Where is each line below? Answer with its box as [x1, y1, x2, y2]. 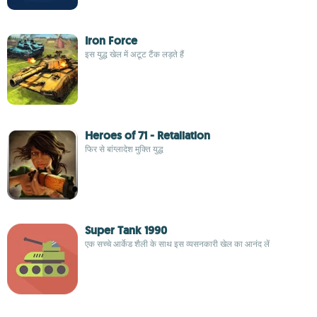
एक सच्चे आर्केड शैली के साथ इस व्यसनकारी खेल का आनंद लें [85, 238, 270, 249]
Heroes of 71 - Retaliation [85, 128, 210, 143]
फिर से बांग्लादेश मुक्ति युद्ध [85, 144, 163, 154]
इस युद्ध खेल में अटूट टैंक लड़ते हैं [85, 49, 184, 59]
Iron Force [85, 33, 137, 48]
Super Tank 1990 [85, 223, 167, 238]
